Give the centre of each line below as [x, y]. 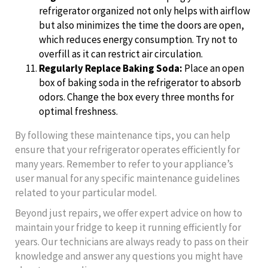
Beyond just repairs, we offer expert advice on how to [129, 213]
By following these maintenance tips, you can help [123, 135]
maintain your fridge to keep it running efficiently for [128, 227]
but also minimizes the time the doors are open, [141, 25]
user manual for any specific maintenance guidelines [127, 178]
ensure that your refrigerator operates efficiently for [127, 149]
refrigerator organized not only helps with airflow [144, 10]
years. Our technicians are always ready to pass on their [132, 241]
